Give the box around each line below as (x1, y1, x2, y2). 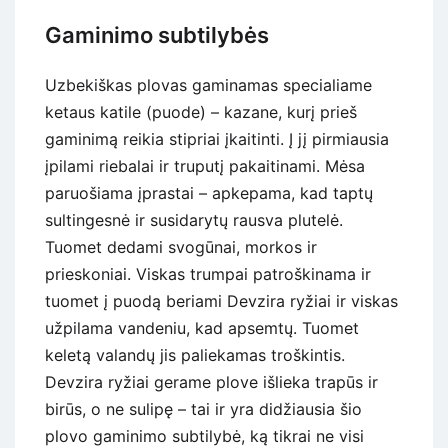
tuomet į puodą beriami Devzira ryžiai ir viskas (45, 290, 398, 311)
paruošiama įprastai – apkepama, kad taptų (45, 182, 373, 203)
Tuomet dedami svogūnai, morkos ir (45, 236, 317, 257)
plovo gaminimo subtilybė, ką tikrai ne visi (45, 425, 364, 446)
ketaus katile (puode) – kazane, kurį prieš (45, 101, 357, 122)
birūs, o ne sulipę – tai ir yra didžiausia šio (45, 398, 362, 419)
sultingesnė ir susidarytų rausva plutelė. (45, 209, 343, 230)
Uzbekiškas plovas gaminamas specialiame (45, 74, 372, 95)
